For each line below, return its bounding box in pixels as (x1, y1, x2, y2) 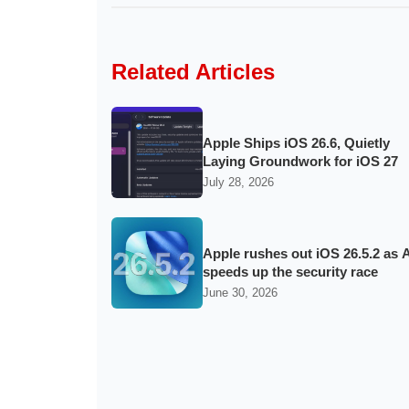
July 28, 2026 (203, 175, 274, 190)
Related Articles (111, 59, 275, 84)
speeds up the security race (203, 263, 378, 279)
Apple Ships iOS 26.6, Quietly (203, 134, 390, 151)
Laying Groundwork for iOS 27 (203, 152, 398, 169)
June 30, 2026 (203, 286, 278, 300)
